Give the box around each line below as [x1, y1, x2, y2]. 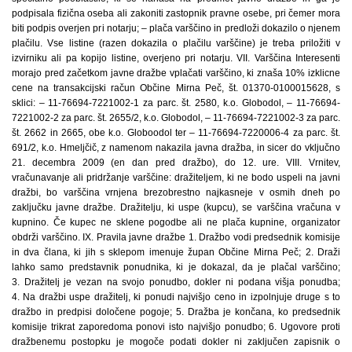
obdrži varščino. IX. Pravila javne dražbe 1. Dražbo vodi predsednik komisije [12, 232, 340, 243]
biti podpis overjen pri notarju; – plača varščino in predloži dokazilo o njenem [12, 23, 340, 34]
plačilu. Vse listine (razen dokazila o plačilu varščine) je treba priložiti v [12, 38, 340, 49]
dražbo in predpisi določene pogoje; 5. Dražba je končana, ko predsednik [12, 306, 340, 317]
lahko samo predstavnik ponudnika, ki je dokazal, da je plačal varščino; [12, 262, 340, 273]
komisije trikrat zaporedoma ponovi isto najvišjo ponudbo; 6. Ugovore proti [12, 321, 340, 332]
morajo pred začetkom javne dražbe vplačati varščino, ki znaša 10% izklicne [12, 68, 340, 79]
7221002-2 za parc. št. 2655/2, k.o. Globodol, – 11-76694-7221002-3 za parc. [12, 112, 340, 123]
